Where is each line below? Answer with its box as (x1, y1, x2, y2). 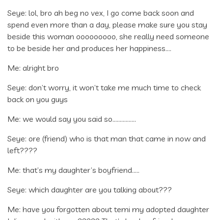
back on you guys (7, 94, 68, 104)
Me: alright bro (7, 62, 59, 73)
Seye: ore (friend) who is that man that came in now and (7, 133, 206, 143)
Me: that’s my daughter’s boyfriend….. (7, 165, 139, 175)
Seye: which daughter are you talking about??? (7, 184, 172, 194)
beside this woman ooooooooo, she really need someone (7, 31, 209, 41)
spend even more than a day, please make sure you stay (7, 19, 207, 29)
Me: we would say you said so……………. (7, 113, 136, 124)
